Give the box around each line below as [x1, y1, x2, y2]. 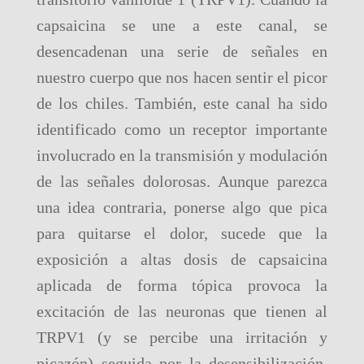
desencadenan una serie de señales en [37, 42, 327, 60]
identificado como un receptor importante [37, 120, 327, 138]
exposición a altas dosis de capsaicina [37, 250, 327, 268]
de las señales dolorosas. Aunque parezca [37, 172, 327, 190]
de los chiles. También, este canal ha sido [37, 94, 327, 112]
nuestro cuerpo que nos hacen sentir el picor [37, 68, 327, 86]
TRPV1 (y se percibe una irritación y [37, 328, 327, 346]
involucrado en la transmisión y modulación [37, 146, 327, 164]
